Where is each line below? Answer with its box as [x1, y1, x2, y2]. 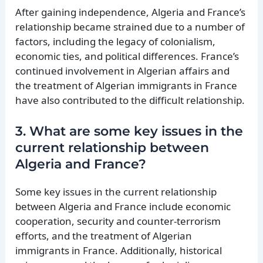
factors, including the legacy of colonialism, [15, 34, 216, 48]
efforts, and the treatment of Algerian [15, 229, 193, 243]
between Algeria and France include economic [15, 200, 231, 214]
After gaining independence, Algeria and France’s [15, 5, 246, 19]
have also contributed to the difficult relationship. [15, 93, 245, 107]
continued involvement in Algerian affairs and [15, 63, 230, 77]
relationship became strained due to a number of [15, 19, 245, 33]
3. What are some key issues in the [15, 123, 244, 140]
